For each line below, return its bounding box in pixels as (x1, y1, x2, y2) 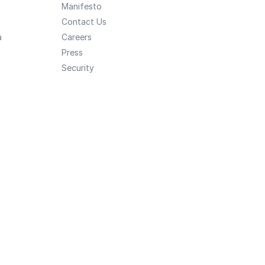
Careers (61, 32, 92, 42)
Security (61, 63, 94, 73)
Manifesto (61, 1, 102, 11)
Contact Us (61, 17, 106, 27)
